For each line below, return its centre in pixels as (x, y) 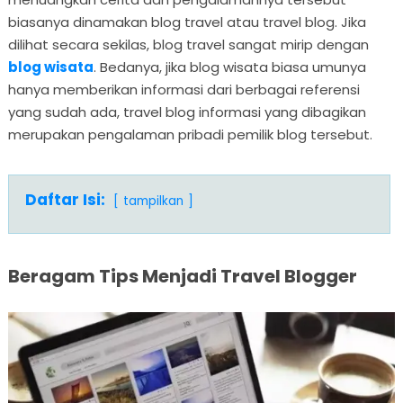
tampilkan (153, 201)
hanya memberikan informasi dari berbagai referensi (184, 89)
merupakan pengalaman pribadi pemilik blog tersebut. (190, 134)
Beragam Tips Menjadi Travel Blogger (182, 276)
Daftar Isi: (65, 199)
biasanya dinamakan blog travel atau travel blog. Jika (187, 22)
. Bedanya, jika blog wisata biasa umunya (229, 67)
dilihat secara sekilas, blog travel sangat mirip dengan (188, 44)
